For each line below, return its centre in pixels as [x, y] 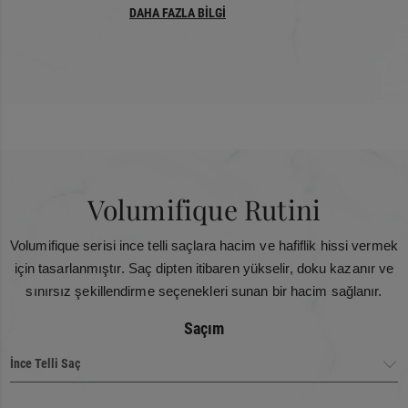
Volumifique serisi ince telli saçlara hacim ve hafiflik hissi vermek [204, 246]
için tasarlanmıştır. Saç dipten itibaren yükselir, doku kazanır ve [204, 269]
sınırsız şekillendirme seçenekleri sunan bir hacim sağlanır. [204, 291]
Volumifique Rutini [204, 210]
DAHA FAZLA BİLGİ [178, 13]
